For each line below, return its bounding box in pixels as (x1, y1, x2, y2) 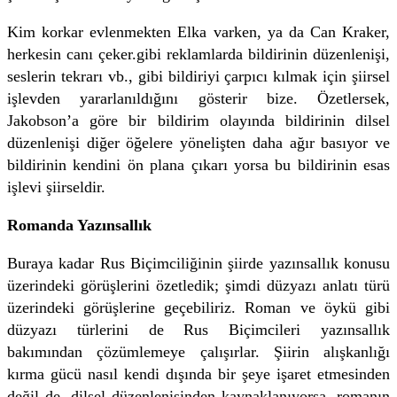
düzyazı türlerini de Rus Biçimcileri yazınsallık (7, 320, 390, 339)
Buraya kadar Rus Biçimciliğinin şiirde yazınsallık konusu (7, 253, 390, 272)
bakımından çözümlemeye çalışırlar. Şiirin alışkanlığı (7, 342, 390, 361)
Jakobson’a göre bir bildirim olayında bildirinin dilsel (7, 111, 390, 129)
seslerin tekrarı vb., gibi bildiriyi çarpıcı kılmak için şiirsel (7, 66, 390, 85)
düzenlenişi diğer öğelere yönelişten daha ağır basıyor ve (7, 133, 390, 152)
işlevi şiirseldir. (7, 177, 105, 196)
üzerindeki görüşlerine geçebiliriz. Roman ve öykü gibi (7, 298, 390, 316)
